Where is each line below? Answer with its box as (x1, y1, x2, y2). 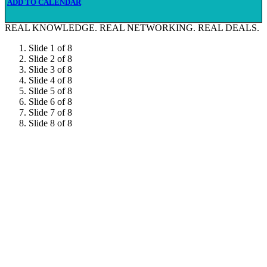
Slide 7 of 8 (29, 107, 72, 118)
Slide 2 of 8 (29, 54, 72, 64)
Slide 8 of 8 (29, 118, 72, 129)
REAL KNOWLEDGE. (5, 23, 100, 33)
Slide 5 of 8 (29, 86, 72, 97)
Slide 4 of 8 (29, 75, 72, 86)
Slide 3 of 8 (29, 64, 72, 75)
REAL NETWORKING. (100, 23, 195, 33)
